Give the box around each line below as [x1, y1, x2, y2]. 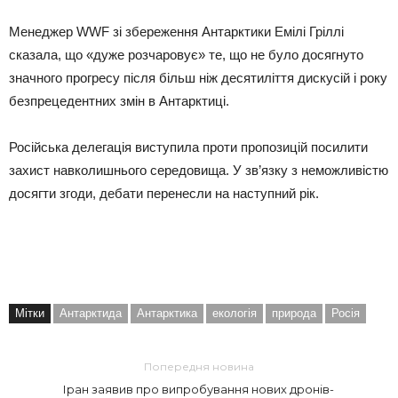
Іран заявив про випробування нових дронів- [63, 382, 335, 396]
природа [272, 306, 316, 320]
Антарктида [60, 306, 122, 320]
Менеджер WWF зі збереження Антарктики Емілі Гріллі [9, 24, 344, 39]
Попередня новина [143, 360, 254, 373]
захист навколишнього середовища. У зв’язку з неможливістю [9, 163, 388, 178]
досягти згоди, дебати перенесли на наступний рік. [9, 186, 319, 201]
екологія [212, 306, 257, 320]
